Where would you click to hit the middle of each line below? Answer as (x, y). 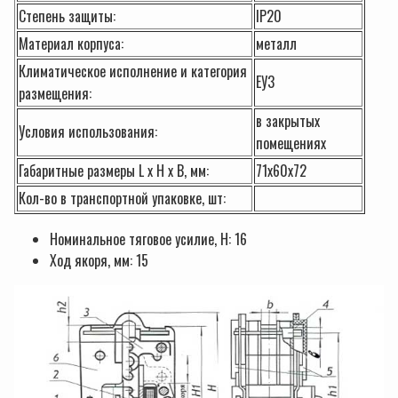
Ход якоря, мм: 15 (99, 260)
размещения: (55, 93)
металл (276, 43)
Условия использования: (88, 131)
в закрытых (288, 120)
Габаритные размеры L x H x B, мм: (114, 170)
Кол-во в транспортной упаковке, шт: (122, 198)
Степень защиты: (67, 16)
